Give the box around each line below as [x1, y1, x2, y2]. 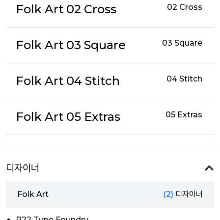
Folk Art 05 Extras [16, 110, 120, 124]
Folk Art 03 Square [16, 38, 126, 52]
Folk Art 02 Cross [16, 2, 116, 16]
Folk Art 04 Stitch [16, 74, 120, 88]
